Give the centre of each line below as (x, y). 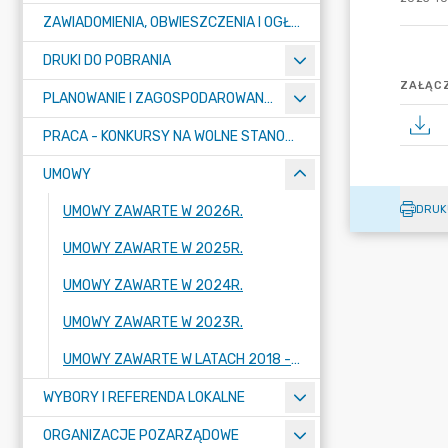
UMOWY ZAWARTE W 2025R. (153, 248)
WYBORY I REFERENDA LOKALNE (144, 397)
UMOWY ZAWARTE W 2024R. (153, 285)
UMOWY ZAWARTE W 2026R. (153, 211)
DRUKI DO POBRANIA (107, 60)
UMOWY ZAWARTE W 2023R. (153, 322)
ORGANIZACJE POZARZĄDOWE (141, 435)
